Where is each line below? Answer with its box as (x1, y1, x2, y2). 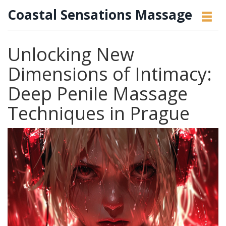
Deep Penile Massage (8, 81, 188, 106)
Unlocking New (8, 42, 134, 67)
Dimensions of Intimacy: (8, 62, 212, 86)
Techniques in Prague (8, 101, 190, 126)
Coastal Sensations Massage (8, 6, 192, 24)
